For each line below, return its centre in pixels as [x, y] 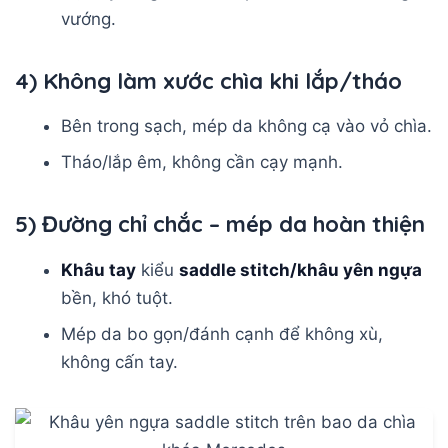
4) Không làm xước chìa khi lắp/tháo [208, 80]
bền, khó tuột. [117, 297]
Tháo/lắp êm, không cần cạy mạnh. [202, 162]
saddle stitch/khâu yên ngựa [301, 269]
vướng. [89, 18]
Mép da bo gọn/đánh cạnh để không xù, [222, 333]
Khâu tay [99, 269]
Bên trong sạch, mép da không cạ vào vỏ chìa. [247, 126]
